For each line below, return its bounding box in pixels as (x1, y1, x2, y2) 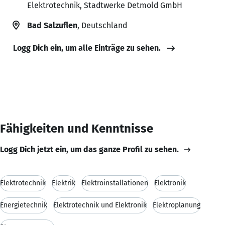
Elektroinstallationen (81, 178, 148, 187)
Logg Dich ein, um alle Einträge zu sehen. (13, 43, 161, 53)
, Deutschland (77, 20, 127, 30)
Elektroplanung (153, 200, 200, 209)
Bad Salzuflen (27, 20, 77, 30)
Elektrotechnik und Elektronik (53, 200, 147, 209)
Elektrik (52, 178, 75, 187)
